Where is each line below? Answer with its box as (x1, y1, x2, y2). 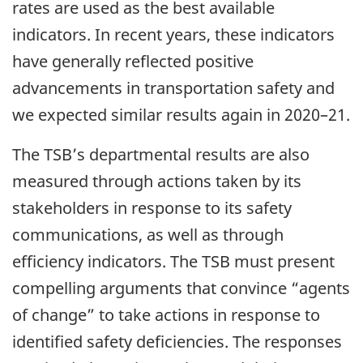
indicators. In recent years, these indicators (12, 23, 335, 46)
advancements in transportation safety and (12, 77, 335, 100)
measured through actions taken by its (12, 170, 301, 193)
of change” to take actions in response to (12, 304, 320, 327)
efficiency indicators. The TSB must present (12, 250, 335, 273)
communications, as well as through (12, 224, 284, 246)
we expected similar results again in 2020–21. (12, 104, 350, 126)
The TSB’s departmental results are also (12, 143, 310, 166)
